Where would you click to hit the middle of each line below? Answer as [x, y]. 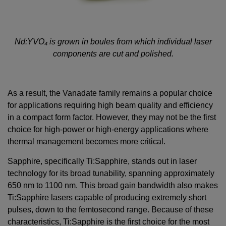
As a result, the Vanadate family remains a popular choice [110, 93]
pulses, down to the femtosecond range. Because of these [110, 210]
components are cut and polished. [113, 54]
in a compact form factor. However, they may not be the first [112, 118]
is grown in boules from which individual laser [129, 42]
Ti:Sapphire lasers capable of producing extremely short [107, 198]
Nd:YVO [29, 42]
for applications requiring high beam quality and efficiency [110, 105]
